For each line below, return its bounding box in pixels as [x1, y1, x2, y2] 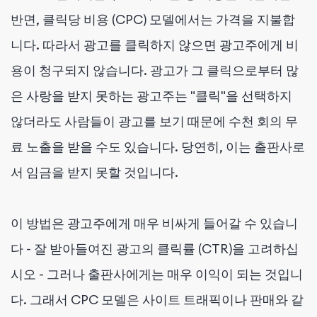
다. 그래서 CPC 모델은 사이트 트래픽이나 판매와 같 [11, 292, 304, 309]
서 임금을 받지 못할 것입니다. [11, 164, 178, 181]
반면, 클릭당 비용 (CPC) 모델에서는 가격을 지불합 [11, 11, 295, 28]
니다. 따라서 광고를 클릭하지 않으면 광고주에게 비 [11, 37, 299, 54]
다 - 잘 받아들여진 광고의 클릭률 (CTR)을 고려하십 [11, 241, 299, 258]
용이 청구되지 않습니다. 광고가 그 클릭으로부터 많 [11, 62, 299, 79]
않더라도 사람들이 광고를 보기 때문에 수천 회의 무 [11, 113, 298, 130]
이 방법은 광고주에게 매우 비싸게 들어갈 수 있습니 [11, 215, 298, 232]
